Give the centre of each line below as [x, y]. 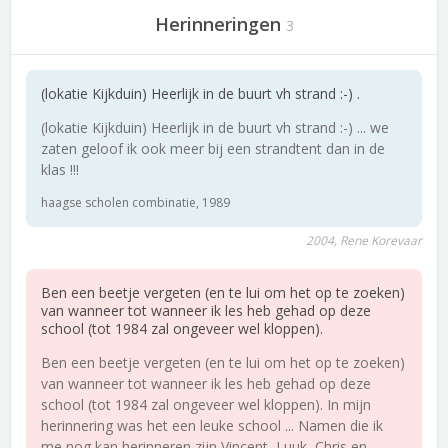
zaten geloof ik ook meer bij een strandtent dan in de [213, 148]
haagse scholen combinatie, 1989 [135, 202]
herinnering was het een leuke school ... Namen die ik [212, 425]
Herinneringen [217, 24]
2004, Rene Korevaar [364, 240]
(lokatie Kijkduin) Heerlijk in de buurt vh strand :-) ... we [215, 127]
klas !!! [60, 169]
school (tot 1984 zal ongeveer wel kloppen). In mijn [206, 404]
